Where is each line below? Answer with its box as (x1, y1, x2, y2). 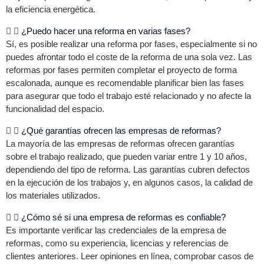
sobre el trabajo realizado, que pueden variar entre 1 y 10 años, (6, 151, 247, 161)
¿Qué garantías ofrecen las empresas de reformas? (21, 126, 221, 136)
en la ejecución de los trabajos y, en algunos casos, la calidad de (6, 177, 253, 187)
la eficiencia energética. (6, 4, 95, 14)
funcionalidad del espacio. (6, 104, 104, 114)
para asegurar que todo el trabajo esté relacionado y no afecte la (6, 91, 251, 101)
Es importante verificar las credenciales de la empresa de (6, 225, 226, 235)
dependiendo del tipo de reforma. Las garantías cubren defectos (6, 164, 250, 174)
